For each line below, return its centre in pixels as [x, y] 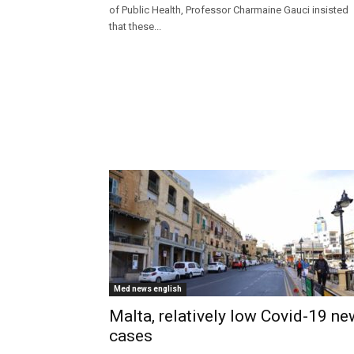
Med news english [148, 289]
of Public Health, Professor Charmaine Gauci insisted [229, 10]
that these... [135, 27]
